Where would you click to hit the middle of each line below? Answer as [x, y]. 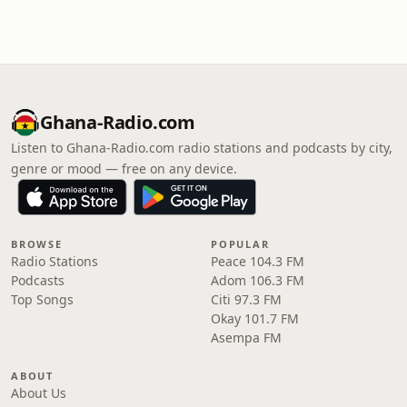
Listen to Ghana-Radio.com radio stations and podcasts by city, [202, 148]
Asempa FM [246, 338]
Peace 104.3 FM [258, 261]
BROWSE [37, 244]
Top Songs [42, 299]
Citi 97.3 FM [246, 299]
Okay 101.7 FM [255, 318]
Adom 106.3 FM [258, 280]
